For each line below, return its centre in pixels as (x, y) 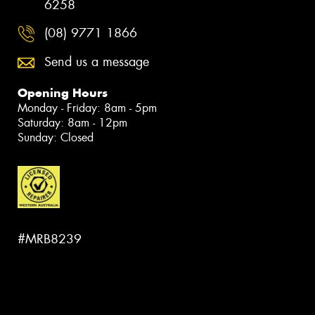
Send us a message (97, 62)
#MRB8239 (50, 239)
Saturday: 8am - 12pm (72, 123)
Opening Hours (63, 93)
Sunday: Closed (56, 138)
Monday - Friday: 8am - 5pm (87, 108)
